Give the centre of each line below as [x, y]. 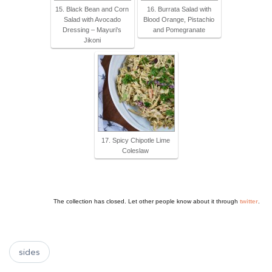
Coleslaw [135, 150]
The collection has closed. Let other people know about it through [147, 201]
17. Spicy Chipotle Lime [135, 140]
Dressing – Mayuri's [92, 29]
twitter [249, 201]
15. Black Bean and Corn [92, 9]
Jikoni [92, 40]
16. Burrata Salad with [179, 9]
